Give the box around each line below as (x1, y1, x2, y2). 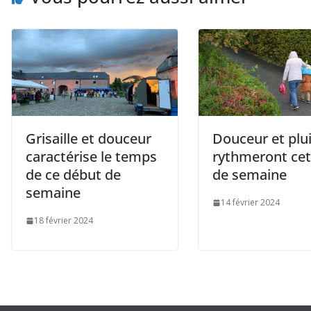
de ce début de (26, 165, 121, 185)
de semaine (212, 165, 287, 185)
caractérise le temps (26, 147, 157, 167)
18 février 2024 (34, 215, 93, 227)
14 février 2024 (221, 196, 280, 209)
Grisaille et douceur (26, 129, 151, 149)
